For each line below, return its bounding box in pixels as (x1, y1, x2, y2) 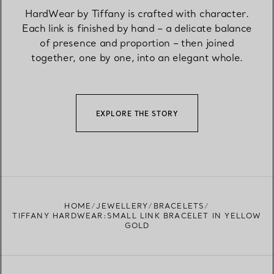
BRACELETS (153, 201, 205, 210)
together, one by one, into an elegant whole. (31, 51, 243, 64)
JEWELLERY (96, 201, 149, 210)
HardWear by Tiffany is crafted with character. (25, 7, 249, 20)
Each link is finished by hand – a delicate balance (22, 21, 252, 34)
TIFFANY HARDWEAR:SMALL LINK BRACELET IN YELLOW (12, 210, 262, 220)
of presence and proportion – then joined (40, 36, 234, 49)
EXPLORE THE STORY (95, 109, 179, 118)
